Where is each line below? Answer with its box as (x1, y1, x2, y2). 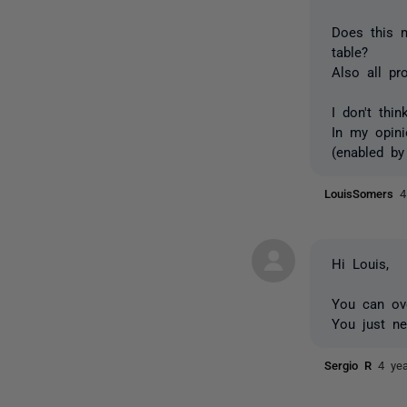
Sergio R (324, 359, 379, 371)
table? (332, 45, 369, 58)
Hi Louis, (332, 256, 390, 270)
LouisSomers (324, 187, 401, 199)
